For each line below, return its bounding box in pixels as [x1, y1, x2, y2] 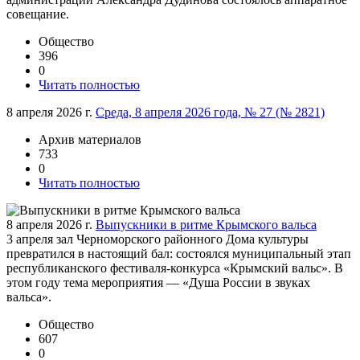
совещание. [6, 6, 69, 21]
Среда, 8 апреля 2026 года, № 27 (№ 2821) [96, 104, 325, 119]
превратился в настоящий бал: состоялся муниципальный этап [6, 246, 351, 260]
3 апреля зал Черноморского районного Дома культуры [6, 231, 309, 246]
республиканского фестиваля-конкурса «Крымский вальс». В [6, 260, 343, 275]
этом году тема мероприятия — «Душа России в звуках [6, 275, 310, 289]
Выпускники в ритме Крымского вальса [96, 217, 317, 231]
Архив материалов [39, 132, 141, 146]
